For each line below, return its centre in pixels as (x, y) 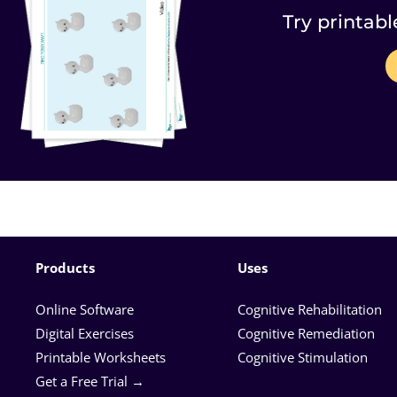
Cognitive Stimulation (303, 357)
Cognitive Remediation (306, 333)
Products (65, 267)
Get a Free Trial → (90, 381)
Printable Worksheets (101, 357)
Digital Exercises (85, 333)
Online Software (85, 309)
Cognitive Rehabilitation (310, 309)
